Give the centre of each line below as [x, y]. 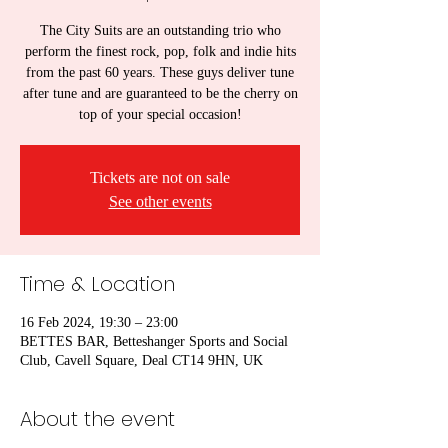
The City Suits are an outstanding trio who [160, 30]
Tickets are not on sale [160, 177]
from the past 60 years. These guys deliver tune [160, 72]
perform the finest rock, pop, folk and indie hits [160, 51]
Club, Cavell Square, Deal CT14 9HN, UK [141, 360]
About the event [97, 419]
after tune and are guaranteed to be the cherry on [160, 93]
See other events [160, 201]
